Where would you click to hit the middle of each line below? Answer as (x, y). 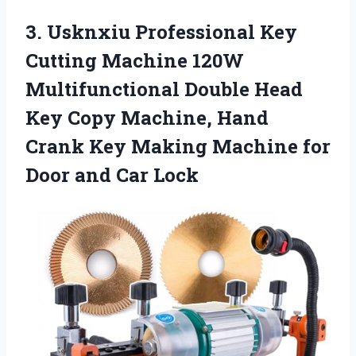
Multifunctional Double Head (164, 89)
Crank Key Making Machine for (178, 146)
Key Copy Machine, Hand (147, 117)
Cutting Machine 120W (135, 60)
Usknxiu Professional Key (172, 31)
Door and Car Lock (112, 174)
